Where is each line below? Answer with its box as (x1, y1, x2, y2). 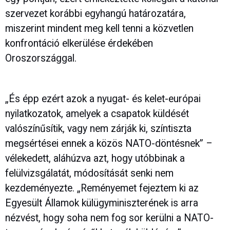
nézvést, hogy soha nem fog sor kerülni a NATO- (5, 212, 214, 224)
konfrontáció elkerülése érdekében (5, 37, 153, 50)
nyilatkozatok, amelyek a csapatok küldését (5, 107, 189, 120)
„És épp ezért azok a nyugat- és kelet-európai (5, 92, 201, 105)
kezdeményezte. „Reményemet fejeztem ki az (5, 182, 199, 194)
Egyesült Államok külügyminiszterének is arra (5, 197, 198, 209)
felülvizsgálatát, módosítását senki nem (5, 167, 174, 179)
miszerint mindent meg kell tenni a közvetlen (5, 23, 194, 35)
